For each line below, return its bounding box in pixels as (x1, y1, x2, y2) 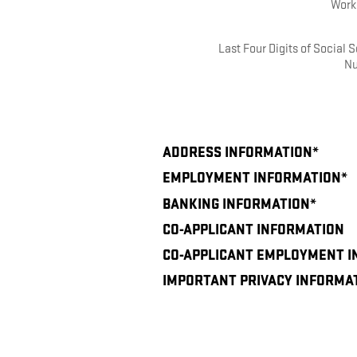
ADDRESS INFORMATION (163, 144, 312, 162)
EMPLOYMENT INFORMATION (163, 170, 341, 187)
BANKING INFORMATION (163, 195, 310, 213)
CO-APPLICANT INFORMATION (163, 221, 345, 238)
